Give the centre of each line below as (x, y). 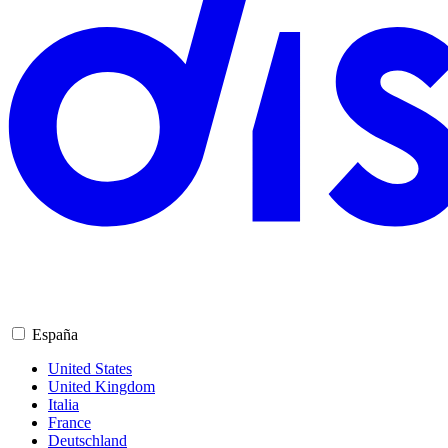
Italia (63, 405)
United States (90, 369)
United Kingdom (101, 387)
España (55, 335)
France (69, 423)
